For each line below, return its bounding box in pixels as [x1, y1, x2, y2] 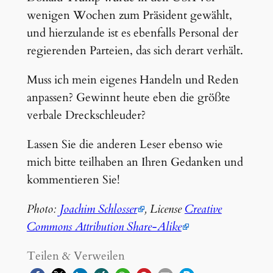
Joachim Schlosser [59, 201, 137, 218]
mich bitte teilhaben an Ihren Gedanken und [26, 154, 243, 170]
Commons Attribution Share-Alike [26, 219, 182, 235]
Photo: [26, 201, 60, 218]
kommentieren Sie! [26, 171, 120, 188]
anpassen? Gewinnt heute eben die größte [26, 89, 230, 105]
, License [144, 201, 185, 218]
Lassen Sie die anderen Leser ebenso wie [26, 136, 223, 152]
